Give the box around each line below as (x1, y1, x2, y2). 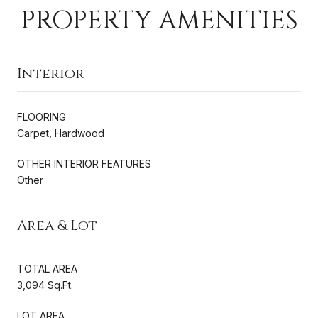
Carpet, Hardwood (17, 126, 104, 139)
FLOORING (17, 110, 66, 123)
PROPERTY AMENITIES (20, 3, 298, 38)
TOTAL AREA (17, 262, 77, 275)
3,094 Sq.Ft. (17, 278, 73, 291)
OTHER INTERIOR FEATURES (17, 157, 151, 170)
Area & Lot (17, 215, 97, 235)
